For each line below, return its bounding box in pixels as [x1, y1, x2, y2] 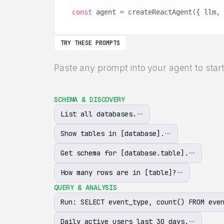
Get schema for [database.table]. [60, 148, 188, 157]
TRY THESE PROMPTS [60, 38, 120, 47]
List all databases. [60, 109, 136, 118]
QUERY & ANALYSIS [54, 182, 117, 192]
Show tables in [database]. [60, 128, 164, 138]
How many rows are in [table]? [60, 167, 176, 177]
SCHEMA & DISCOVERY [54, 94, 125, 104]
